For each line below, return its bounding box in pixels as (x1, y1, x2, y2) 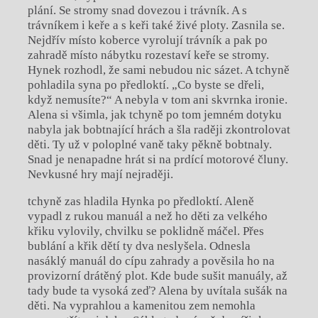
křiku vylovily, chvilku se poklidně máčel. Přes (27, 224, 264, 238)
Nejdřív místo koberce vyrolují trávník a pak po (27, 33, 268, 48)
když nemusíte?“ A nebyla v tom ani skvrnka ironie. (27, 93, 287, 107)
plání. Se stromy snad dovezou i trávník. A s (27, 4, 247, 18)
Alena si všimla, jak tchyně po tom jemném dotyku (27, 108, 282, 122)
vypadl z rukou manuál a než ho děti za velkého (27, 209, 268, 224)
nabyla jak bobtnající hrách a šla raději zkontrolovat (27, 123, 290, 137)
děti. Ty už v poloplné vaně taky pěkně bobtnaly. (27, 138, 272, 152)
